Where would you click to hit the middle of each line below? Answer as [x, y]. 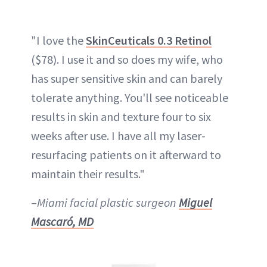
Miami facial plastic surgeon [108, 202]
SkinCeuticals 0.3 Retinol [149, 40]
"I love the [58, 40]
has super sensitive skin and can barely [127, 78]
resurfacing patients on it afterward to [126, 154]
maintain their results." [88, 173]
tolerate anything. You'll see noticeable [130, 97]
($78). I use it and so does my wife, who [127, 59]
